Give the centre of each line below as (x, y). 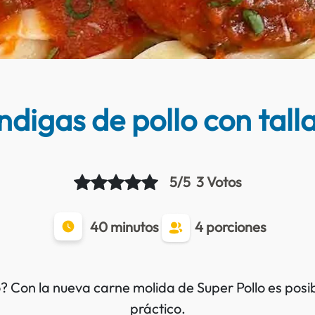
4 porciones (231, 226)
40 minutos (124, 226)
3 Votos (219, 182)
